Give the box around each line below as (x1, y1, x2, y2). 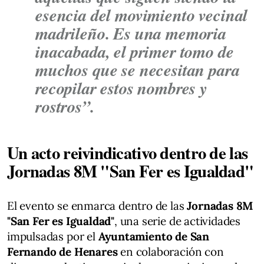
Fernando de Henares (7, 244, 118, 259)
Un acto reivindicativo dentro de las (7, 140, 248, 165)
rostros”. (35, 94, 94, 118)
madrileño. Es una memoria (35, 21, 226, 45)
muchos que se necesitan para (35, 57, 240, 81)
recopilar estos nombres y (35, 75, 207, 100)
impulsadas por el (7, 229, 98, 243)
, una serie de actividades (114, 213, 241, 228)
